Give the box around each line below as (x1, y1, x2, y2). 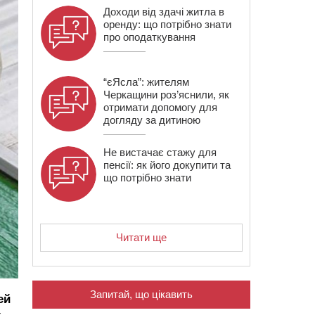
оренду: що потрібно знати (103, 18, 231, 30)
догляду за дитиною (103, 114, 200, 126)
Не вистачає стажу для (103, 146, 217, 158)
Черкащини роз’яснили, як (103, 89, 229, 101)
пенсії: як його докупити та (103, 159, 231, 171)
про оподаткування (103, 31, 195, 43)
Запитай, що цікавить (90, 288, 193, 300)
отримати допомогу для (103, 101, 217, 113)
